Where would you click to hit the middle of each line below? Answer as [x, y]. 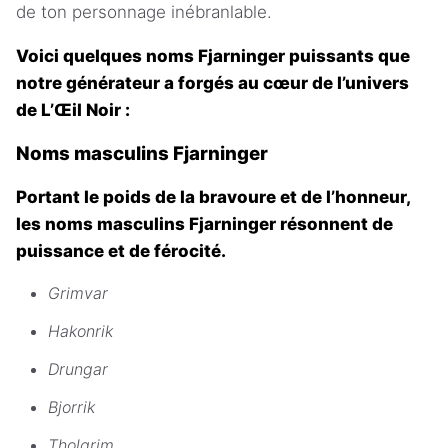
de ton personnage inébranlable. [144, 12]
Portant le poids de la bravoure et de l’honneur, [213, 196]
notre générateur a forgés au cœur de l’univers [212, 83]
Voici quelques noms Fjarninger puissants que [213, 56]
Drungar [78, 368]
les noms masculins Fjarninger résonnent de [204, 223]
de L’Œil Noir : [73, 110]
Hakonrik [80, 330]
